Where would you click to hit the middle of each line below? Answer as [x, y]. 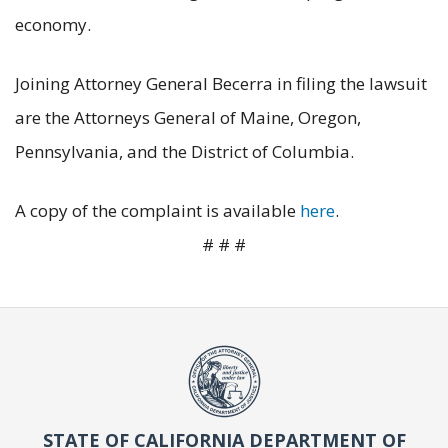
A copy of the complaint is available [157, 211]
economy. [55, 25]
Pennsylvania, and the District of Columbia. [184, 152]
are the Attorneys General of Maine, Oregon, [188, 118]
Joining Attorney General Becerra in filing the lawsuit [221, 84]
